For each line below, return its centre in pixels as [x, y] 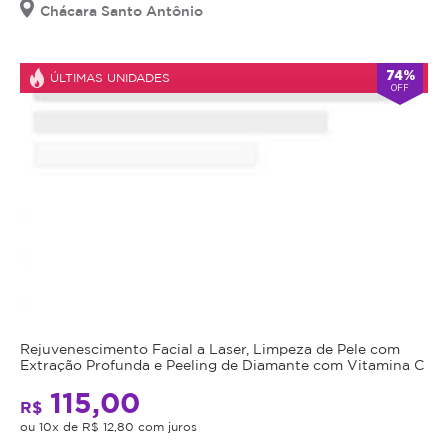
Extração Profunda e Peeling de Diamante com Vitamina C [222, 365]
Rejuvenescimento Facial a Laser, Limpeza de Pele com [210, 349]
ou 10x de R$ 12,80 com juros [108, 427]
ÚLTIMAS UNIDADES [110, 78]
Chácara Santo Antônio [121, 11]
